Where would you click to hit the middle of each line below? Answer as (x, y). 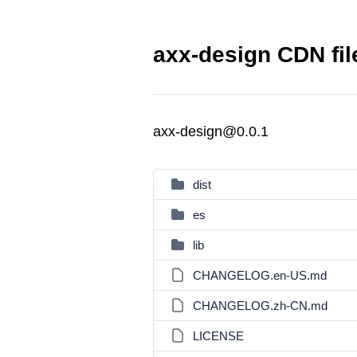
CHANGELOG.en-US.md (260, 275)
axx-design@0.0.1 (211, 131)
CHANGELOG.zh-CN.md (260, 306)
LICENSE (218, 336)
